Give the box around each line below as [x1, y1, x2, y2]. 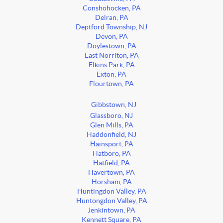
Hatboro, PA [92, 150, 131, 158]
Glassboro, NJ [90, 112, 133, 120]
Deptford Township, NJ [76, 23, 147, 31]
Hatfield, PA [93, 159, 130, 167]
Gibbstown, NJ [91, 101, 136, 109]
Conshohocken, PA [82, 4, 141, 12]
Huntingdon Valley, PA [77, 188, 146, 196]
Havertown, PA [88, 169, 135, 177]
